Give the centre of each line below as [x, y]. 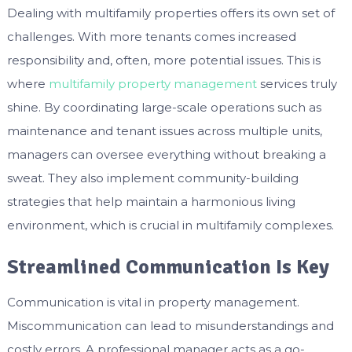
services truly [297, 84]
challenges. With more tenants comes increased [151, 37]
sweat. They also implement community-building [152, 178]
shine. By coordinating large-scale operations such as [164, 108]
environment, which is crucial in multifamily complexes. [170, 225]
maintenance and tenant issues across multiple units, [164, 131]
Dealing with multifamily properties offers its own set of [170, 13]
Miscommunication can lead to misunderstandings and [170, 326]
